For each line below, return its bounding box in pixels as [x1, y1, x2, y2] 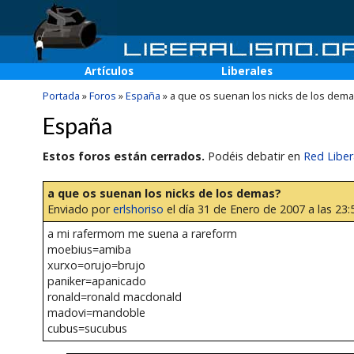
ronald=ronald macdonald [47, 289, 182, 305]
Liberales [221, 64, 273, 78]
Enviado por [47, 201, 113, 217]
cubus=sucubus [47, 321, 127, 337]
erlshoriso [112, 201, 164, 217]
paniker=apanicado [47, 273, 146, 289]
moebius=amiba [47, 242, 131, 258]
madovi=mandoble [47, 305, 145, 321]
